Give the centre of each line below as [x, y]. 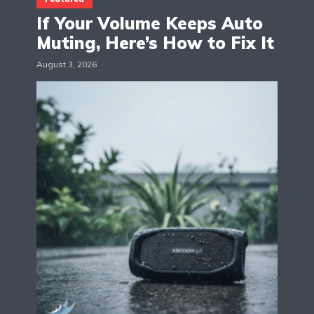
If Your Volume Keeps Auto [150, 23]
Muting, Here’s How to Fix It [155, 43]
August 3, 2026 [67, 64]
